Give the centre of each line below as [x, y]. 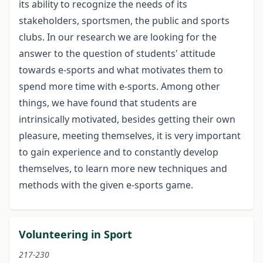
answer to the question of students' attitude [117, 53]
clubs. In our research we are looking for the [118, 37]
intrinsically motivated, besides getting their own [127, 119]
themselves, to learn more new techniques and [123, 168]
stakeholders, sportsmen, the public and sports [124, 20]
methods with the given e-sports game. [106, 185]
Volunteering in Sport [75, 234]
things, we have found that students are [108, 102]
